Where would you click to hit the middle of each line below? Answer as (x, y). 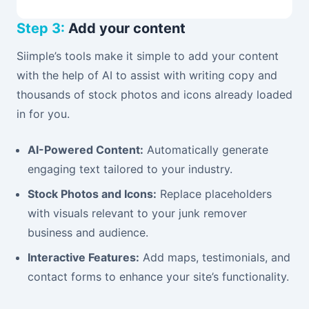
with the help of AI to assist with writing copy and (147, 75)
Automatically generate (206, 149)
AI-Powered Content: (86, 149)
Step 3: (41, 28)
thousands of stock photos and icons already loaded (154, 94)
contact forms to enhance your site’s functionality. (158, 276)
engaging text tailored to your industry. (130, 169)
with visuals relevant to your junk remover (137, 213)
